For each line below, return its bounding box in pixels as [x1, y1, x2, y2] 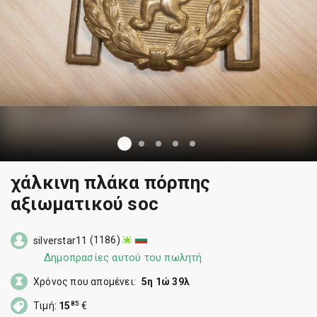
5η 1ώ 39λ [142, 276, 190, 287]
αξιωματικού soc [11, 193, 158, 214]
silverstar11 [33, 235, 88, 246]
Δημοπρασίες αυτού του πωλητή [44, 251, 202, 264]
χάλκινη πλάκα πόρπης [11, 172, 210, 193]
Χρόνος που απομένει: [33, 276, 139, 287]
